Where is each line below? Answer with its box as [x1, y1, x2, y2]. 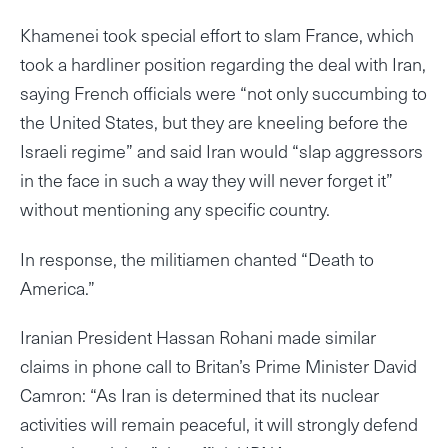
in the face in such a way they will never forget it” [20, 165, 393, 193]
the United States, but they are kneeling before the [20, 107, 408, 135]
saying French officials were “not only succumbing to [20, 78, 427, 106]
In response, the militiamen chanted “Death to [20, 244, 374, 272]
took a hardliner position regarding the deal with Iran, [20, 49, 426, 77]
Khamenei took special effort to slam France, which [20, 20, 414, 48]
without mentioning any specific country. [20, 194, 330, 222]
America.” [20, 273, 95, 301]
